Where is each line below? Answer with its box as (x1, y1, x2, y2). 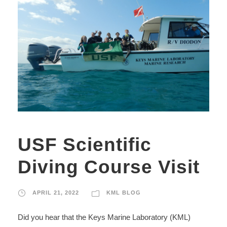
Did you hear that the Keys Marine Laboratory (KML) (18, 212, 191, 221)
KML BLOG (106, 189, 141, 196)
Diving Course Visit (18, 156, 200, 177)
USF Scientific (18, 134, 152, 155)
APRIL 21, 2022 (32, 189, 79, 196)
